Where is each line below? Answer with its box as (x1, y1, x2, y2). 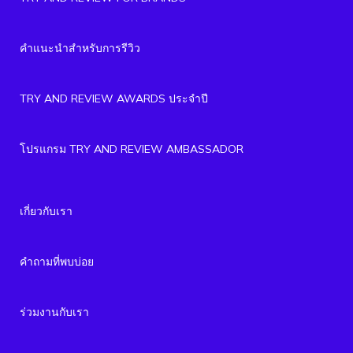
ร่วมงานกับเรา (20, 304, 89, 319)
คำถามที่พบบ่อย (20, 254, 94, 269)
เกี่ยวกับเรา (20, 203, 72, 218)
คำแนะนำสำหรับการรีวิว (20, 40, 140, 55)
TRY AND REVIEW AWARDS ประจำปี (20, 91, 208, 106)
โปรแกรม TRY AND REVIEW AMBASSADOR (20, 141, 243, 156)
